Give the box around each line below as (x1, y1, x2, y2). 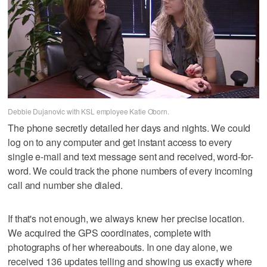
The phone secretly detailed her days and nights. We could (8, 120, 251, 135)
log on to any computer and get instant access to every (8, 135, 232, 149)
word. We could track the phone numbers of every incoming (8, 163, 253, 178)
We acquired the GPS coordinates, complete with (8, 225, 211, 240)
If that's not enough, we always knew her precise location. (8, 211, 245, 225)
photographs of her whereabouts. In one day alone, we (8, 240, 233, 254)
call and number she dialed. (8, 178, 123, 192)
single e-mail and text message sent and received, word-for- (8, 149, 254, 163)
